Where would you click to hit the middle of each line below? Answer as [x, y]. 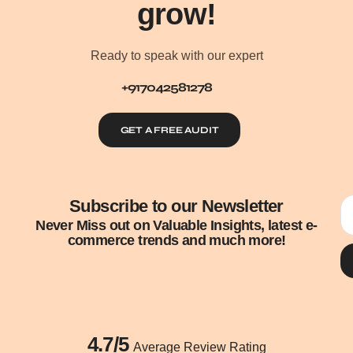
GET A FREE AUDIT [169, 130]
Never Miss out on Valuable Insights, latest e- [176, 225]
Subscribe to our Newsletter [176, 206]
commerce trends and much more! [176, 240]
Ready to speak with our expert [176, 55]
